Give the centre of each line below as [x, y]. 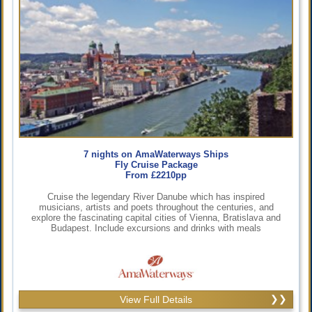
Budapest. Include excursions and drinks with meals [156, 228]
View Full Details [156, 299]
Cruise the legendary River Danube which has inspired [156, 196]
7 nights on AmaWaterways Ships [156, 154]
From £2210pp [156, 175]
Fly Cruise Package [156, 164]
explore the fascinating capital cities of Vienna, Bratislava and [156, 217]
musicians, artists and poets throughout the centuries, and [156, 207]
